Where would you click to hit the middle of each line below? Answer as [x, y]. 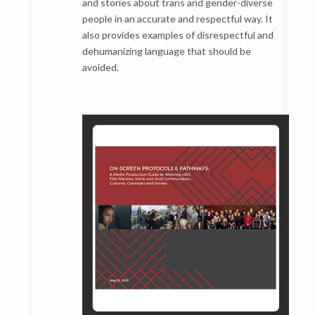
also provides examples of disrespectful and [178, 34]
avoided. [100, 67]
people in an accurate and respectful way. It [177, 18]
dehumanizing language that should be [166, 51]
